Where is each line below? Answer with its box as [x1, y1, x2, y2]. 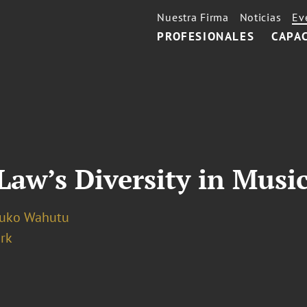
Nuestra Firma [157, 10, 229, 24]
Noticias [239, 10, 282, 24]
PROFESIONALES [157, 29, 255, 44]
